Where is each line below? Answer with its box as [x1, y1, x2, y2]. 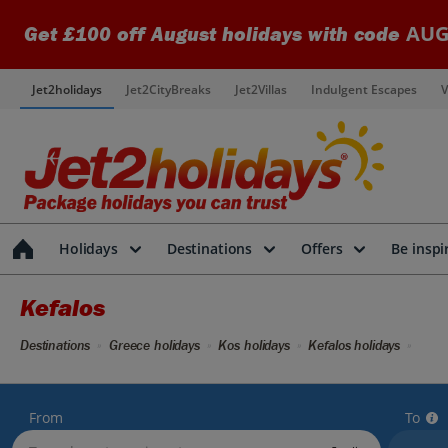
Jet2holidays [32, 80, 102, 98]
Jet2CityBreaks [126, 80, 211, 98]
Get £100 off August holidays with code [24, 23, 406, 46]
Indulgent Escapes [311, 80, 417, 98]
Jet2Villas [235, 80, 287, 98]
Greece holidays [108, 337, 200, 354]
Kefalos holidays [308, 337, 401, 354]
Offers [301, 239, 343, 258]
